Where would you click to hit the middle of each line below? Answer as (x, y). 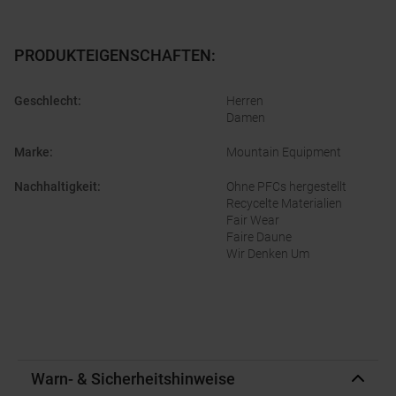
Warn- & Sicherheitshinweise (133, 379)
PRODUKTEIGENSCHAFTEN (113, 56)
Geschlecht (46, 101)
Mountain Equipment (284, 152)
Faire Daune (259, 237)
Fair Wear (253, 221)
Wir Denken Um (268, 254)
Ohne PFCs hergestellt (286, 187)
